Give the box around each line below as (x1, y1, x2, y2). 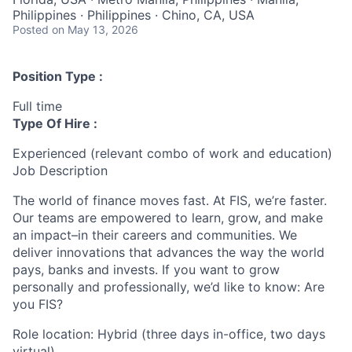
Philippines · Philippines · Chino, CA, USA (13, 6, 255, 23)
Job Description (13, 162, 108, 178)
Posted (13, 22, 49, 36)
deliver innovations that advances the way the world (13, 244, 324, 260)
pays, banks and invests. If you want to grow (13, 261, 280, 277)
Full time (13, 97, 62, 114)
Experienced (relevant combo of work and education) (13, 145, 332, 161)
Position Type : (13, 68, 103, 84)
